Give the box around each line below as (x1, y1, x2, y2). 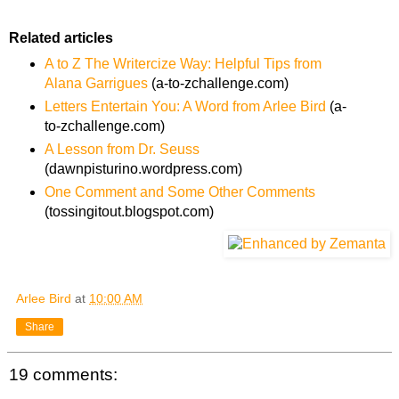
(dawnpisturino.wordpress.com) (44, 161, 242, 177)
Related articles (9, 30, 113, 46)
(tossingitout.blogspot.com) (44, 204, 214, 220)
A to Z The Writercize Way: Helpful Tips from (44, 56, 322, 72)
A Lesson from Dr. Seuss (44, 142, 199, 158)
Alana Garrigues (44, 76, 148, 92)
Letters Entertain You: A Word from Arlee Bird (44, 99, 326, 115)
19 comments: (9, 365, 118, 385)
